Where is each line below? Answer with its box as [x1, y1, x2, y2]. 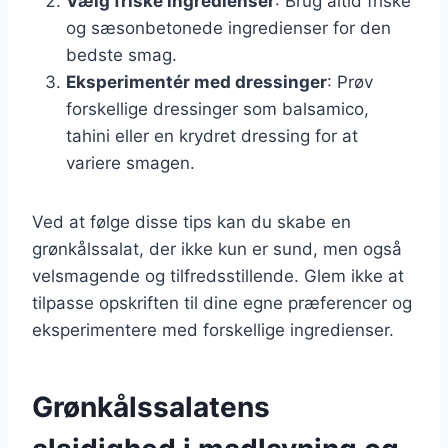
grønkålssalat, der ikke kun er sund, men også [32, 238, 402, 259]
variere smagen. [66, 152, 195, 173]
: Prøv [327, 71, 373, 92]
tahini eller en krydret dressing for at [66, 125, 358, 146]
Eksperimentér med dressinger [66, 71, 327, 92]
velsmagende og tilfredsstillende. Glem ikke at [32, 265, 404, 286]
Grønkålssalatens [32, 389, 270, 424]
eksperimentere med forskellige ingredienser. [32, 319, 394, 340]
